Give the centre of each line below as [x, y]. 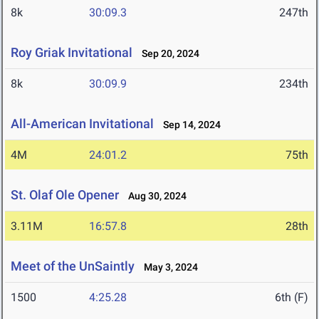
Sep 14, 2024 [189, 125]
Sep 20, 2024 [167, 54]
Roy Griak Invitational [72, 53]
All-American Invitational [82, 124]
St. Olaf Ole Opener [65, 195]
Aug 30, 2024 [154, 196]
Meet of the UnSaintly [73, 266]
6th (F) [292, 298]
